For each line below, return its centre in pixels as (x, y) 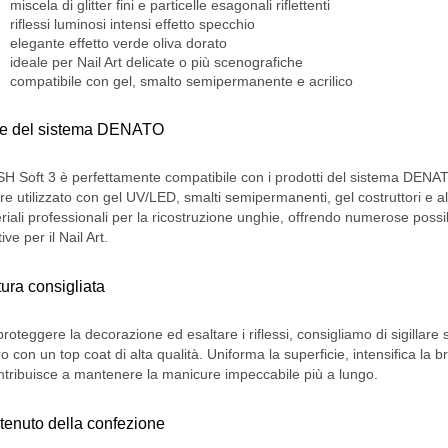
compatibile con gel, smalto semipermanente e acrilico (181, 81)
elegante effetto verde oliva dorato (118, 43)
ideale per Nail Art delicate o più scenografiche (156, 62)
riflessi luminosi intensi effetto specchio (132, 24)
